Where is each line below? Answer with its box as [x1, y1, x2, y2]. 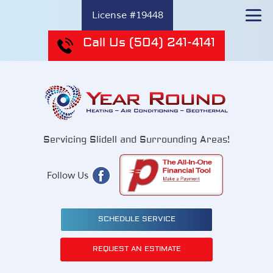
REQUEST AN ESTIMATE [92, 246, 181, 253]
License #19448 [91, 9, 163, 21]
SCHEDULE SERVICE [97, 216, 175, 224]
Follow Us [47, 170, 88, 182]
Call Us [82, 38, 126, 49]
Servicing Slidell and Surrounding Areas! [43, 136, 230, 145]
